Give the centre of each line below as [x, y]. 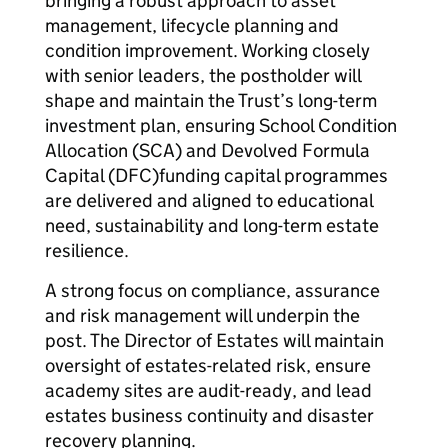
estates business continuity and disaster [209, 415]
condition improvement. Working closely [207, 50]
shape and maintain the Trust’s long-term [211, 100]
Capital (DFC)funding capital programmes [216, 175]
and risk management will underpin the [202, 315]
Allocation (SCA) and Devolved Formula [207, 150]
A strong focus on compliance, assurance [212, 290]
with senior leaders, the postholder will [203, 75]
